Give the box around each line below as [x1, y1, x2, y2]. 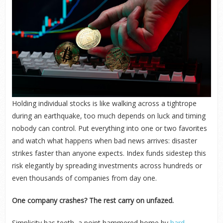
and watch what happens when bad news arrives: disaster [11, 136, 197, 145]
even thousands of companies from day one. [11, 173, 157, 183]
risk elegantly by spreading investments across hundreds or [11, 161, 202, 170]
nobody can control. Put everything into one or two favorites [11, 123, 207, 133]
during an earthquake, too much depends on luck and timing [11, 111, 206, 120]
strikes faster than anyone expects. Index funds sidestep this [11, 148, 206, 158]
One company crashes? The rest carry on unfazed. [11, 196, 174, 205]
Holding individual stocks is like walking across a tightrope [11, 99, 197, 108]
